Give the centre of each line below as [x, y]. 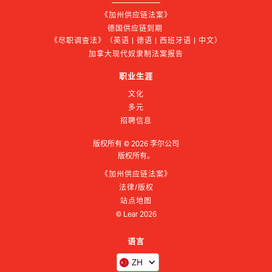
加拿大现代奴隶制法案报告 [136, 54]
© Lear [127, 214]
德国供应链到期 [136, 29]
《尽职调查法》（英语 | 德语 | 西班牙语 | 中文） [136, 41]
